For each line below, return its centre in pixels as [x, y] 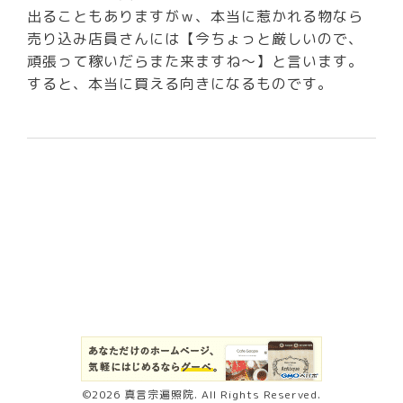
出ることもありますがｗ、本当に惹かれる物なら [196, 16]
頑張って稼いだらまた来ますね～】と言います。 [196, 61]
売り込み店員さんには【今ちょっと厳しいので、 [196, 38]
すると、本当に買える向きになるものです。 [180, 83]
